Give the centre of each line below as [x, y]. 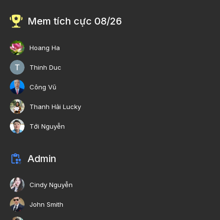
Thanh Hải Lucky [55, 107]
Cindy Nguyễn [51, 185]
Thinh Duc [45, 68]
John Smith [46, 205]
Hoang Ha [45, 48]
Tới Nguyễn [47, 126]
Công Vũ [43, 87]
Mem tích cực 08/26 [75, 21]
